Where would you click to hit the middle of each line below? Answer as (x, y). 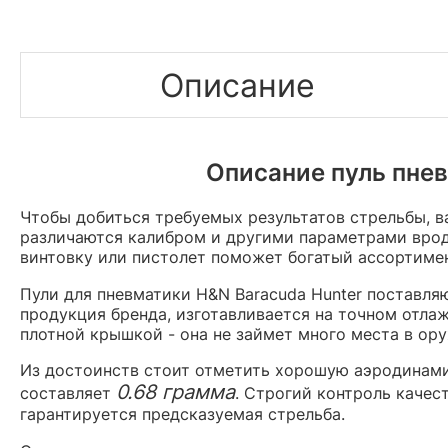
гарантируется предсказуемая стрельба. (182, 413)
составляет (68, 392)
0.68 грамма (175, 391)
